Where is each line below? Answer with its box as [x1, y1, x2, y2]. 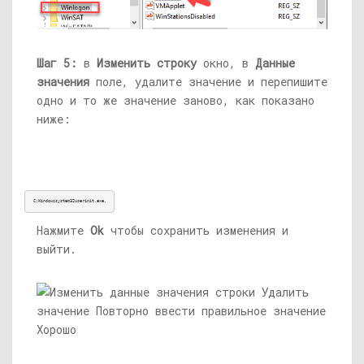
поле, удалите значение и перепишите [89, 73, 327, 89]
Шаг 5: [37, 54, 77, 71]
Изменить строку [97, 54, 197, 71]
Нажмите [37, 222, 90, 238]
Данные [255, 54, 295, 71]
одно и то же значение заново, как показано [37, 92, 314, 108]
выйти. [37, 240, 76, 257]
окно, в [197, 54, 255, 71]
